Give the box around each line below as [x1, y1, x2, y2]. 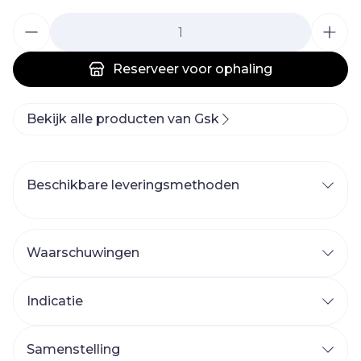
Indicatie [27, 293, 83, 309]
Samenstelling [27, 342, 120, 357]
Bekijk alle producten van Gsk [27, 111, 219, 127]
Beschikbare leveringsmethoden [27, 177, 239, 193]
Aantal [12, 13, 56, 28]
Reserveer [113, 61, 179, 77]
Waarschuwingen [27, 245, 139, 260]
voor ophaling [179, 61, 272, 77]
